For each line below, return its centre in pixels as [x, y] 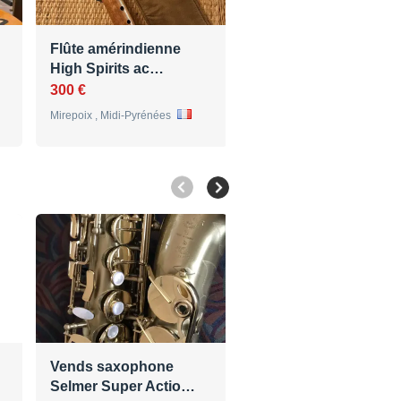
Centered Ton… [309, 387]
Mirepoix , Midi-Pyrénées [112, 116]
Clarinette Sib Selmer [327, 367]
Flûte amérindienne [115, 49]
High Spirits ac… [107, 69]
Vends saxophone [112, 367]
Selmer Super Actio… [123, 387]
